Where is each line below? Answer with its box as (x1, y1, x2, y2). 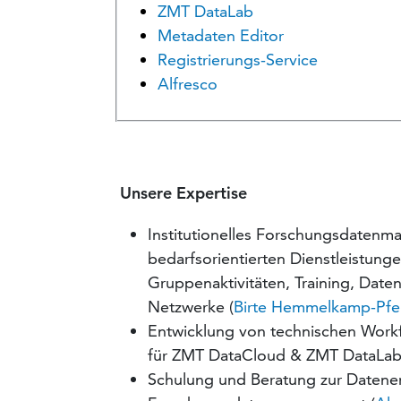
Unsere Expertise (120, 183, 248, 204)
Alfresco (158, 73, 218, 95)
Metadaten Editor (158, 25, 285, 47)
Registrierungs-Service (158, 49, 319, 71)
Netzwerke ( (148, 296, 235, 318)
